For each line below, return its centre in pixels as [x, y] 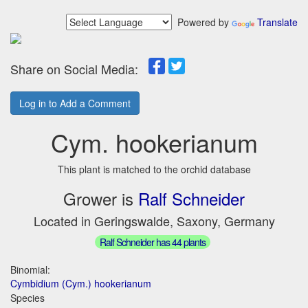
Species [27, 297]
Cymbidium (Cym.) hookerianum [81, 283]
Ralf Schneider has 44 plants [153, 242]
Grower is [101, 198]
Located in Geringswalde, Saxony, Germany [154, 221]
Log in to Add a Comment [75, 103]
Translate [277, 22]
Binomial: [30, 269]
